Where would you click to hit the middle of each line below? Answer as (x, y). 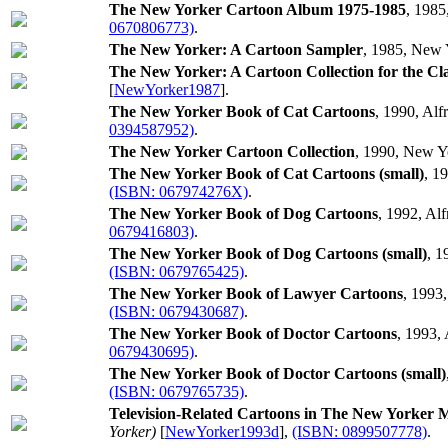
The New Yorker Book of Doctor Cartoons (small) (277, 373)
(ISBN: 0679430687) (176, 311)
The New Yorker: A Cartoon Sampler (236, 49)
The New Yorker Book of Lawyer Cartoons (256, 293)
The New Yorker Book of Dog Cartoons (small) (268, 253)
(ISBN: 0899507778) (359, 431)
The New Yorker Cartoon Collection (232, 151)
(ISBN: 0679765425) (176, 271)
